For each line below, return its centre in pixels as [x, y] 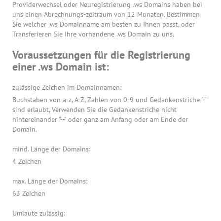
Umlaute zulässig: [39, 213]
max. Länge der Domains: [50, 181]
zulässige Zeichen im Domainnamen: [67, 87]
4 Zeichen [27, 161]
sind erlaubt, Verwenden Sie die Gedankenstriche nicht [94, 110]
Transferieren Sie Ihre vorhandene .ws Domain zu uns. [93, 34]
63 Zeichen [29, 193]
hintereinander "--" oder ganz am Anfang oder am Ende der [100, 119]
